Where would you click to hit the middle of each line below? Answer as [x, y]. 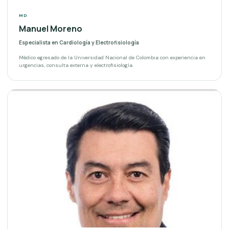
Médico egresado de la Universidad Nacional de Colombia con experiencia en [112, 58]
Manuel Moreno [51, 29]
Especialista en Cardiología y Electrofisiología [79, 43]
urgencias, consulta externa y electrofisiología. [76, 65]
